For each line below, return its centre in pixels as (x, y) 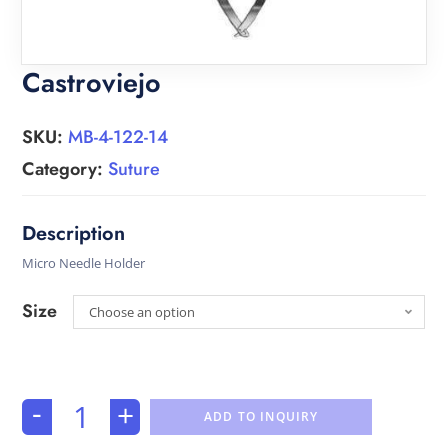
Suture (134, 169)
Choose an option (142, 312)
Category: (65, 169)
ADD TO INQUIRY (261, 416)
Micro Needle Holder (84, 263)
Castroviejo (92, 82)
